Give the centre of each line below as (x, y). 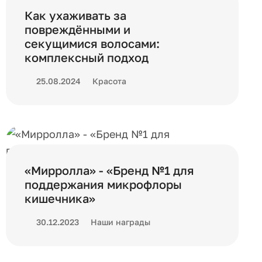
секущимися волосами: (92, 43)
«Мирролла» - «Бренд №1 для (109, 170)
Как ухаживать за (75, 15)
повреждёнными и (77, 29)
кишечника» (60, 198)
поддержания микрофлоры (103, 184)
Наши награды (120, 222)
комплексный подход (87, 57)
